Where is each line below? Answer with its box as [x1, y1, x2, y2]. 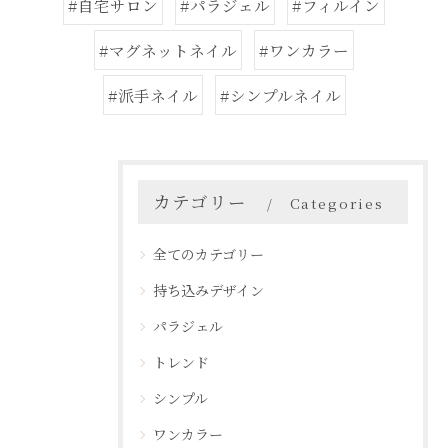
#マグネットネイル [99, 39, 237, 61]
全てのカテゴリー [153, 244, 264, 264]
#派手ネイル [107, 84, 198, 106]
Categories [289, 193, 384, 213]
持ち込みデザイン [153, 280, 264, 300]
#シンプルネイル [219, 84, 341, 106]
